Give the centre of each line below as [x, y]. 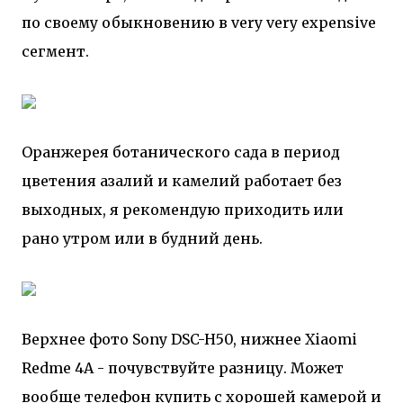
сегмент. [55, 51]
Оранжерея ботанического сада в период [181, 152]
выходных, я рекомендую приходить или [183, 210]
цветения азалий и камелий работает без [182, 181]
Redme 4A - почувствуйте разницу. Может [183, 368]
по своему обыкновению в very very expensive [199, 22]
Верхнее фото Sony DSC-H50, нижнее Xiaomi [189, 339]
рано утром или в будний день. [142, 238]
